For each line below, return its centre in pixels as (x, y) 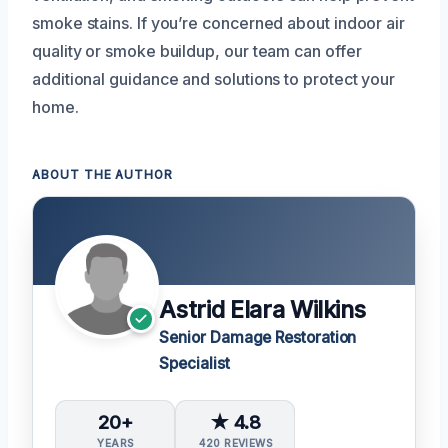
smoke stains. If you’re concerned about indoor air (219, 23)
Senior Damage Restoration (258, 338)
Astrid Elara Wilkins (262, 310)
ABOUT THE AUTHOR (103, 175)
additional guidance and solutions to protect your (214, 79)
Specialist (194, 364)
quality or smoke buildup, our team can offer (197, 51)
